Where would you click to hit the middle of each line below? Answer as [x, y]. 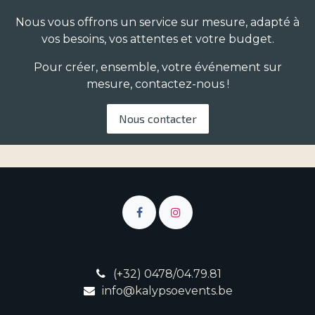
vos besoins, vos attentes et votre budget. [157, 39]
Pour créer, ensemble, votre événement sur [157, 67]
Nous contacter [157, 118]
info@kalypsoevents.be [168, 290]
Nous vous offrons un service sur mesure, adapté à [157, 22]
